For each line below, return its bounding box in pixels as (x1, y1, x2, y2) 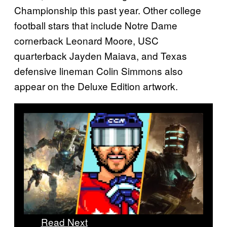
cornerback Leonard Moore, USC (14, 33, 159, 48)
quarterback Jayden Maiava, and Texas (14, 49, 187, 63)
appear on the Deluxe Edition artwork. (14, 79, 178, 93)
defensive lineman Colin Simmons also (14, 64, 183, 78)
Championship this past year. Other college (14, 3, 201, 17)
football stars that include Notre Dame (14, 18, 177, 32)
